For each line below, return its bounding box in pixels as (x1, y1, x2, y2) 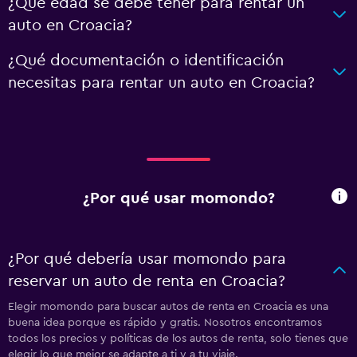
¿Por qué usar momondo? (82, 190, 275, 206)
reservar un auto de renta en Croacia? (8, 273, 285, 289)
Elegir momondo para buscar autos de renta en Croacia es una (8, 301, 328, 312)
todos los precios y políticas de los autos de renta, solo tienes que (8, 333, 348, 344)
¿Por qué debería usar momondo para (8, 251, 286, 267)
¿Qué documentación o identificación (8, 53, 284, 69)
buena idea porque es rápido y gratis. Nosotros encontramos (8, 317, 322, 328)
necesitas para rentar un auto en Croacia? (8, 75, 315, 91)
